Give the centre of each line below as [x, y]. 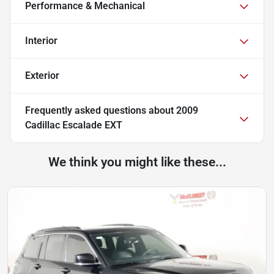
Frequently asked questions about [101, 110]
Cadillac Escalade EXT [74, 125]
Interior [41, 40]
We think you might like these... [137, 162]
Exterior [42, 75]
